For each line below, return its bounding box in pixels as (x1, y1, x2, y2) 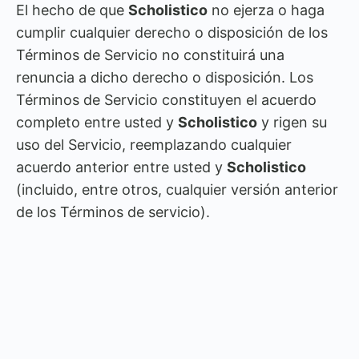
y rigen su (257, 114, 327, 131)
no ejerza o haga (208, 2, 325, 18)
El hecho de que (16, 2, 128, 18)
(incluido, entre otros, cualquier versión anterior (16, 181, 338, 198)
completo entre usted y (16, 114, 178, 131)
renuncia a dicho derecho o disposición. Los (16, 69, 313, 86)
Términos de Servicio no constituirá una (16, 46, 284, 63)
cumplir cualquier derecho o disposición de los (16, 24, 328, 41)
